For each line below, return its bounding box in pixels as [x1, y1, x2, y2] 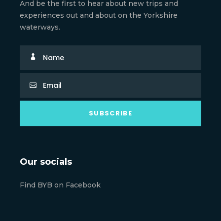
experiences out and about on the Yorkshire [20, 10, 178, 20]
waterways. [20, 22, 60, 32]
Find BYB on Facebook [20, 180, 101, 189]
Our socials [20, 156, 72, 167]
